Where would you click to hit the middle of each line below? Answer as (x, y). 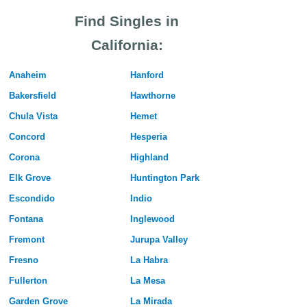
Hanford (147, 75)
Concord (27, 137)
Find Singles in (127, 21)
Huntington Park (164, 178)
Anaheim (27, 75)
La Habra (149, 260)
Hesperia (148, 137)
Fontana (26, 219)
